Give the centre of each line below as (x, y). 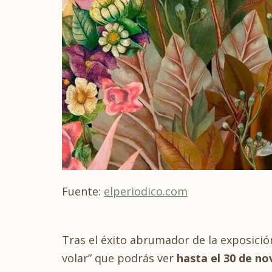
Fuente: (83, 191)
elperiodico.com (146, 191)
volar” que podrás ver (119, 258)
